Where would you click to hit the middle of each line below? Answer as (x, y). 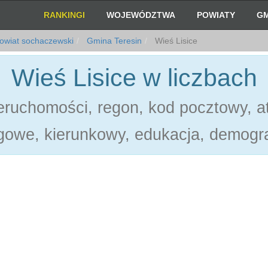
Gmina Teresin (113, 41)
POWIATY (216, 15)
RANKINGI (65, 15)
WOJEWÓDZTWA (141, 15)
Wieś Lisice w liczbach (134, 78)
